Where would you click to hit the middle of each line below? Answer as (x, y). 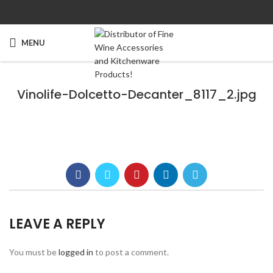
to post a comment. (131, 252)
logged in (76, 252)
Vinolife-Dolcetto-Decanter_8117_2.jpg (136, 94)
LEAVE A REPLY (57, 224)
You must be (34, 252)
